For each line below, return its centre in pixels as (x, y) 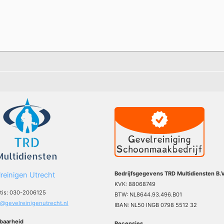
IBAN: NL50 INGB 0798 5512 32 (156, 205)
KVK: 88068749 (135, 184)
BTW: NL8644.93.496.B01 (148, 195)
